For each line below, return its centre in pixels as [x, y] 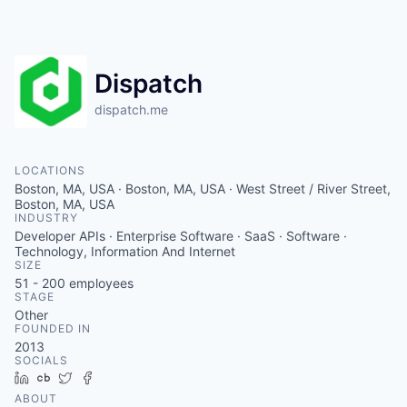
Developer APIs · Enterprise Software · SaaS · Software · [181, 236]
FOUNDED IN [53, 328]
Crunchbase [93, 377]
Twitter [99, 377]
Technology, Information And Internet [125, 251]
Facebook [130, 377]
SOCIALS [41, 360]
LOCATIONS [50, 170]
